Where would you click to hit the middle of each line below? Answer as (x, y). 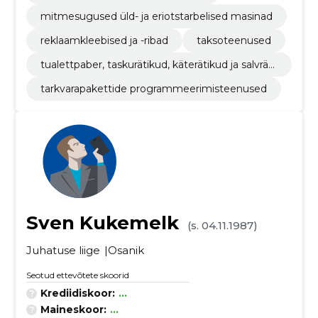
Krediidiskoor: (77, 293)
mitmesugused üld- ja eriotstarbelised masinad (156, 16)
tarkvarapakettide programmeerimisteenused (153, 89)
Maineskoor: (73, 309)
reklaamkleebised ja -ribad (104, 40)
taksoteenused (234, 40)
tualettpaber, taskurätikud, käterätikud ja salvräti (157, 65)
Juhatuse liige (63, 250)
